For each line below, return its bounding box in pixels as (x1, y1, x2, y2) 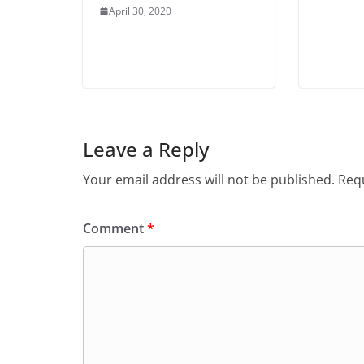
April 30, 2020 (109, 4, 171, 19)
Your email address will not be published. (83, 171, 335, 189)
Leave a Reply (83, 136, 209, 163)
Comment (83, 219, 147, 238)
